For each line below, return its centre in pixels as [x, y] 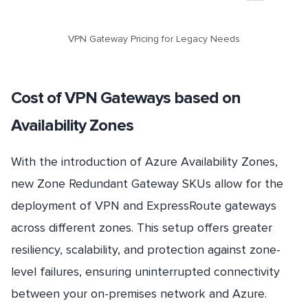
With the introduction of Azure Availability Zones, [144, 162]
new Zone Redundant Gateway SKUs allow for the [147, 184]
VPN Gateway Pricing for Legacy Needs [154, 39]
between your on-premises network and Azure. [139, 294]
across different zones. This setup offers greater [142, 228]
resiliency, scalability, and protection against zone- [146, 250]
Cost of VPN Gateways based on [126, 98]
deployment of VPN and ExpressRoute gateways [144, 206]
